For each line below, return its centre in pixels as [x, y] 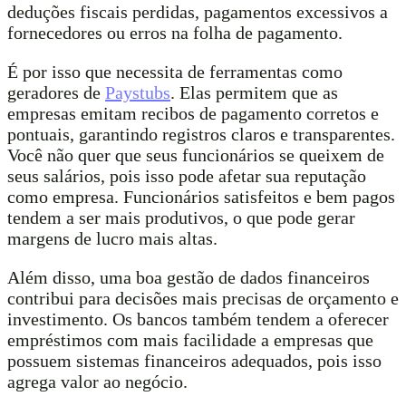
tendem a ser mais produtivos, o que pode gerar [181, 218]
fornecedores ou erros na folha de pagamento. [175, 33]
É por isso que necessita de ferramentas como [175, 72]
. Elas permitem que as [254, 93]
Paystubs [138, 93]
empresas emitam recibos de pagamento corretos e [193, 114]
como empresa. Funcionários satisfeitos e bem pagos [201, 197]
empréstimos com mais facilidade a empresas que [190, 340]
